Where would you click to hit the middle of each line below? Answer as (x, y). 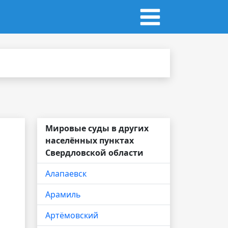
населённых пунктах (90, 140)
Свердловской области (94, 153)
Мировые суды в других (97, 128)
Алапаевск (66, 174)
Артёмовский (72, 215)
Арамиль (63, 194)
